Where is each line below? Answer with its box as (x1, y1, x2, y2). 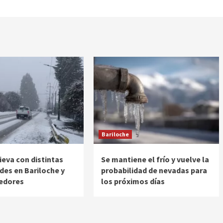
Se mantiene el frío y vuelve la (101, 154, 209, 165)
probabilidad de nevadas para (101, 165, 207, 176)
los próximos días (101, 176, 165, 187)
